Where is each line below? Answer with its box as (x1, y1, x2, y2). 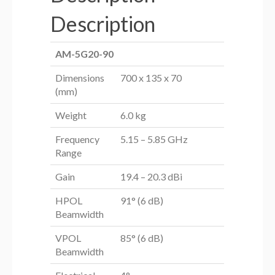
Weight (55, 109, 87, 122)
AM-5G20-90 (55, 48, 114, 60)
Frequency (55, 133, 100, 145)
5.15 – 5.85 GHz (120, 133, 188, 145)
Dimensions (55, 72, 105, 84)
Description (50, 11, 156, 37)
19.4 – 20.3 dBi (120, 171, 183, 183)
